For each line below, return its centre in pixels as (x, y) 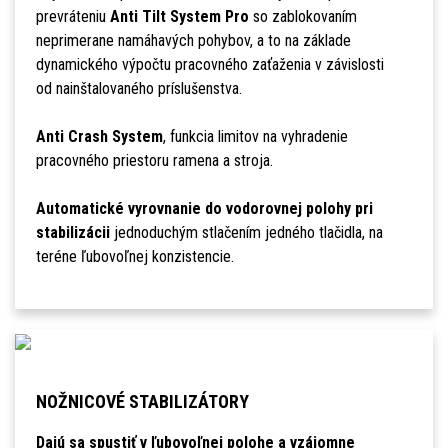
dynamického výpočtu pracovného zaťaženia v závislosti (209, 65)
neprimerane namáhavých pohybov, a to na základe (193, 41)
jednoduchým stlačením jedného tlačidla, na (246, 233)
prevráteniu (72, 17)
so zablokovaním (302, 17)
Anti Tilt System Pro (179, 17)
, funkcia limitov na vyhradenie (255, 137)
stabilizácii (72, 233)
